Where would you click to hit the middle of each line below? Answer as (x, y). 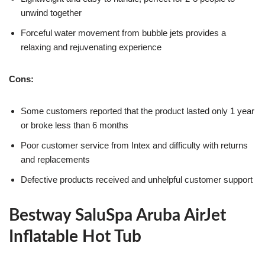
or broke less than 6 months (75, 125)
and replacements (55, 160)
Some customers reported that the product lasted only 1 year (138, 111)
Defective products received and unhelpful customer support (137, 180)
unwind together (51, 13)
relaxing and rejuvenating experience (91, 47)
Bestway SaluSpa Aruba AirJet (117, 216)
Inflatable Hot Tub (75, 237)
